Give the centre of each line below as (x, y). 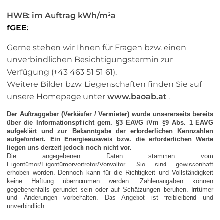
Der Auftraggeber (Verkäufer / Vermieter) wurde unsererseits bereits (110, 114)
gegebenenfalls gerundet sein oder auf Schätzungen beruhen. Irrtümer (110, 190)
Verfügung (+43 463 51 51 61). (62, 72)
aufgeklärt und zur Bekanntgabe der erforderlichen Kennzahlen (110, 131)
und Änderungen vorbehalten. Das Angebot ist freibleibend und (110, 198)
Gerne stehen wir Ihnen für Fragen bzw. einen (96, 48)
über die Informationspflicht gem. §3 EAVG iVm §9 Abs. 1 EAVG (110, 123)
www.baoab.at (137, 97)
